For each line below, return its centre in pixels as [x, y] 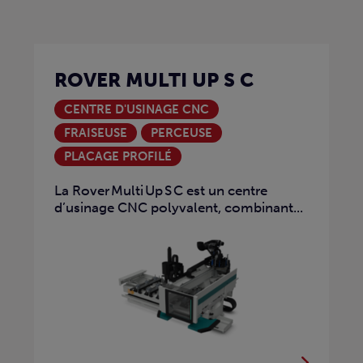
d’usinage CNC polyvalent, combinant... [179, 208]
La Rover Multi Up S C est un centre [161, 191]
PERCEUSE [181, 133]
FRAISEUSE [96, 133]
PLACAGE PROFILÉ [118, 156]
